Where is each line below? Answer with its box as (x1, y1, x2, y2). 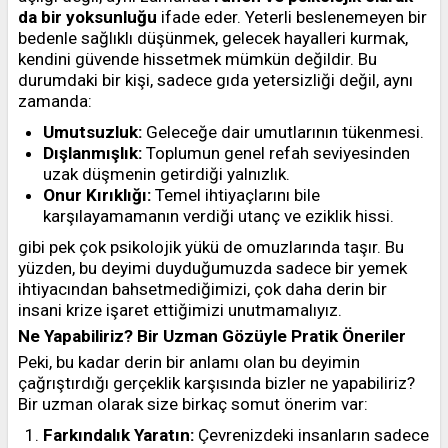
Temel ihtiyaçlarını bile (151, 185, 320, 205)
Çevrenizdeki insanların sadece (194, 425, 429, 445)
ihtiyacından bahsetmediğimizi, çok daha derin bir (18, 279, 387, 299)
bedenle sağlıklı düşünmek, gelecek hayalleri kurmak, (18, 28, 408, 48)
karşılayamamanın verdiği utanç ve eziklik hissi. (43, 206, 394, 226)
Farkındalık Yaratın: (43, 425, 194, 445)
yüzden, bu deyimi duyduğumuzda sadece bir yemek (18, 258, 407, 278)
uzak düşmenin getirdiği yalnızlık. (43, 164, 290, 184)
